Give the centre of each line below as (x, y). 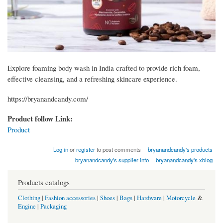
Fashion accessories (70, 198)
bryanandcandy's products (180, 150)
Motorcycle (181, 198)
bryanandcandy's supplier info (112, 160)
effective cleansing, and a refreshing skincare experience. (92, 79)
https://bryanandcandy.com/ (48, 99)
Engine (27, 206)
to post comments (118, 150)
